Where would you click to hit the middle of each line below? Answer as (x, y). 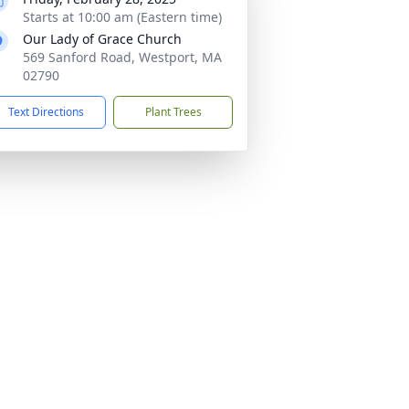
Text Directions (46, 112)
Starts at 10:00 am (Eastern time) (122, 17)
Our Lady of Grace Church (102, 39)
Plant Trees (173, 112)
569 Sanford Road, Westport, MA (122, 57)
